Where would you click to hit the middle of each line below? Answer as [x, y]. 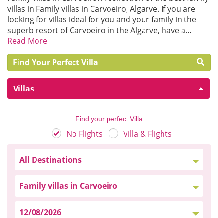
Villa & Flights [147, 134]
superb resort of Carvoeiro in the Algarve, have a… [100, 30]
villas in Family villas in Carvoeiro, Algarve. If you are [101, 9]
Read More [27, 41]
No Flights [84, 134]
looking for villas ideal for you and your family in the [102, 19]
